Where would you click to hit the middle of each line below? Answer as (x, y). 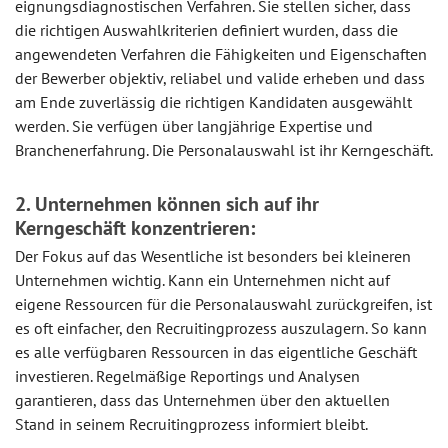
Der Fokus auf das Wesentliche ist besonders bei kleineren (213, 256)
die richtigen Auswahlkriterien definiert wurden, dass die (206, 30)
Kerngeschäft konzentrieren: (135, 228)
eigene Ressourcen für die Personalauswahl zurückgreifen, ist (223, 304)
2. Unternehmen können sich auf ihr (167, 204)
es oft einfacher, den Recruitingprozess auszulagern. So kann (221, 328)
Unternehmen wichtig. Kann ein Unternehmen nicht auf (202, 280)
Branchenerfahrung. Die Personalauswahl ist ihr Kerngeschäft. (224, 150)
